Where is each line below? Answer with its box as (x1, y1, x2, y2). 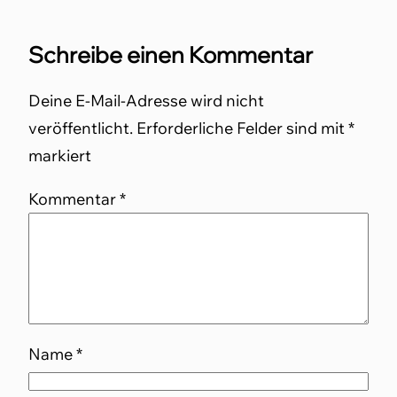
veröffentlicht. (28, 118, 133, 138)
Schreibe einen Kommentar (28, 41, 313, 68)
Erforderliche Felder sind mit (136, 118, 348, 138)
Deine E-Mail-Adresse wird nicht (28, 90, 264, 111)
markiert (28, 145, 91, 166)
